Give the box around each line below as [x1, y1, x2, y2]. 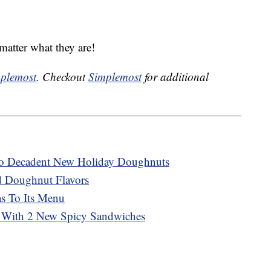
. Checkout [36, 69, 88, 85]
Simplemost [88, 69, 142, 85]
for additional [142, 69, 209, 85]
